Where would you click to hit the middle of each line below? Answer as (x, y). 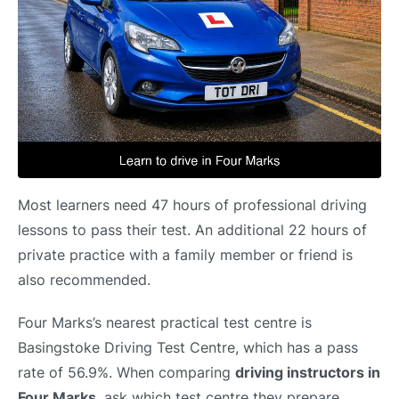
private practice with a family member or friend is (185, 255)
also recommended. (84, 280)
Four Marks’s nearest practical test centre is (165, 322)
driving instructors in (308, 372)
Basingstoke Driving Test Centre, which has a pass (188, 347)
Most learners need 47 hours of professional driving (192, 205)
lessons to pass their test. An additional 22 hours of (192, 230)
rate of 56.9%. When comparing (126, 372)
